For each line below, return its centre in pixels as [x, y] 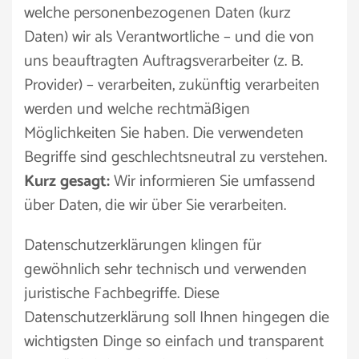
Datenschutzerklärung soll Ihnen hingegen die [177, 318]
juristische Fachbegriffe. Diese [122, 294]
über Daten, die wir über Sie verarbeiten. [155, 206]
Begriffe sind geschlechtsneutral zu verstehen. [175, 157]
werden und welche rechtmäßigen [137, 109]
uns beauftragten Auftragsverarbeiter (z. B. [163, 61]
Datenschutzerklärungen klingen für [143, 246]
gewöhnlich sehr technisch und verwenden [165, 270]
